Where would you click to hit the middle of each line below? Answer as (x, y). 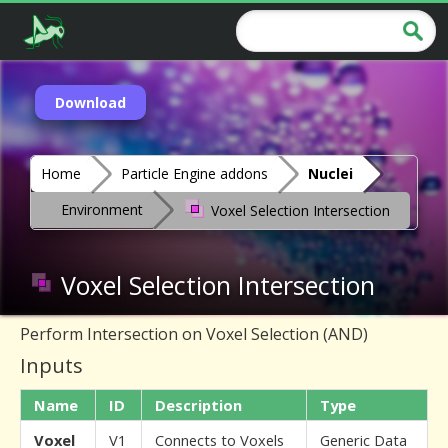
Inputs (51, 365)
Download (90, 102)
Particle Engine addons (194, 173)
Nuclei (330, 173)
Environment (102, 209)
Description (198, 405)
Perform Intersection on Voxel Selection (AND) (194, 334)
